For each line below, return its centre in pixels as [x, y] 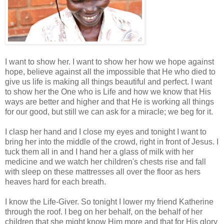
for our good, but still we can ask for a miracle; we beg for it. [109, 111]
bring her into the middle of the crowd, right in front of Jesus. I [112, 141]
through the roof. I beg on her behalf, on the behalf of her [104, 211]
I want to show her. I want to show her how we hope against [109, 61]
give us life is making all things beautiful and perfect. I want [108, 81]
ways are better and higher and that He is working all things [109, 101]
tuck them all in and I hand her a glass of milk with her [99, 151]
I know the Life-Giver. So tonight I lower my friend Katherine [109, 201]
